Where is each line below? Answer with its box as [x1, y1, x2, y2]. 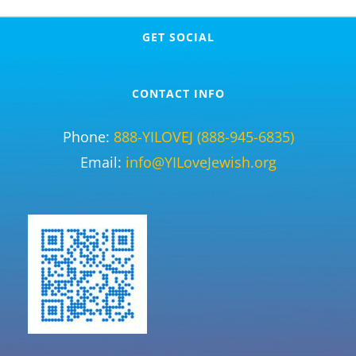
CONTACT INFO [131, 85, 225, 101]
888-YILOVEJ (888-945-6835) [113, 126, 294, 146]
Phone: [62, 126, 114, 146]
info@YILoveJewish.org [125, 152, 277, 172]
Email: [79, 152, 126, 172]
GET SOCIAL [141, 29, 215, 44]
